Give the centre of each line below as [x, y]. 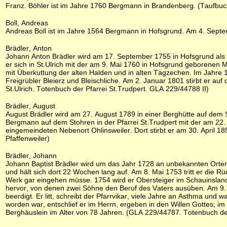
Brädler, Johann [31, 156]
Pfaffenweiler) [28, 138]
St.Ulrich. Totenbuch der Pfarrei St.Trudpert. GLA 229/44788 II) [107, 89]
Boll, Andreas [27, 23]
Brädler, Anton [29, 48]
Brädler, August [30, 106]
